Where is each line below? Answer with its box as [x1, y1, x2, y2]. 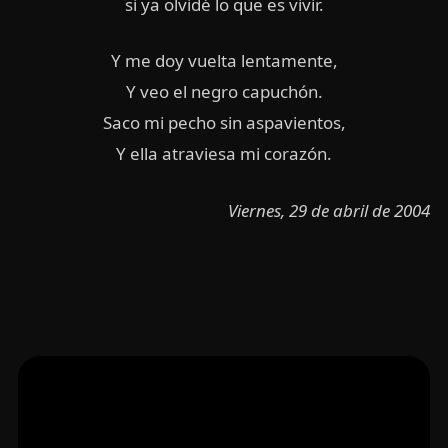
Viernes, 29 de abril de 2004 [228, 198, 431, 222]
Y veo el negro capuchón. [125, 80, 323, 104]
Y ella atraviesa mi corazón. [116, 142, 332, 166]
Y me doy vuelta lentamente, [110, 49, 338, 73]
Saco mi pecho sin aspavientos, [102, 111, 346, 135]
